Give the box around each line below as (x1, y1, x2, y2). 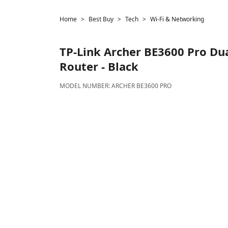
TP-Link (60, 44, 101, 59)
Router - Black (60, 59, 138, 74)
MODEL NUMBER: (60, 81, 111, 90)
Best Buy (89, 15, 113, 23)
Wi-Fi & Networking (150, 15, 204, 23)
